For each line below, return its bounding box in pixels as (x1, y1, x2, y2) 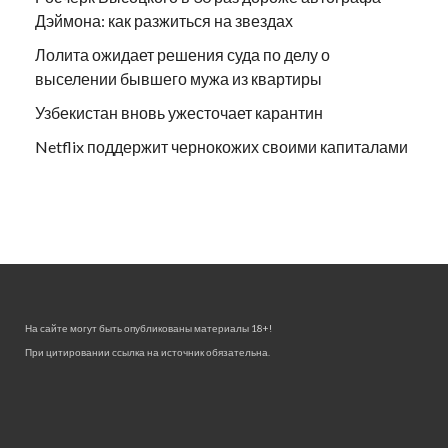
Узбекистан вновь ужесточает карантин (35, 102, 323, 122)
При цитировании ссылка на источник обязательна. (25, 345, 270, 358)
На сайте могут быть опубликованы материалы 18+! (25, 321, 272, 334)
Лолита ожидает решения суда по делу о (35, 44, 330, 64)
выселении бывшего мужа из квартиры (35, 68, 322, 88)
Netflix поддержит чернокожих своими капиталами (35, 136, 408, 156)
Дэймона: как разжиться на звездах (35, 10, 293, 30)
